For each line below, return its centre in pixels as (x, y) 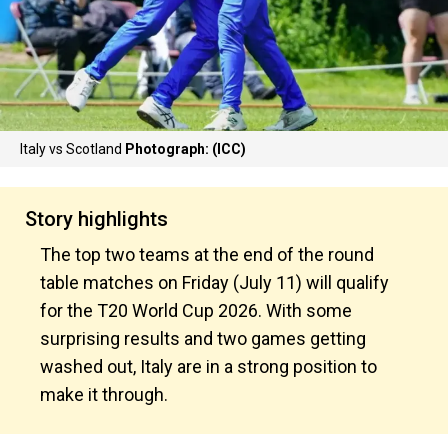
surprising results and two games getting (203, 338)
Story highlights (96, 219)
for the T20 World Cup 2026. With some (196, 310)
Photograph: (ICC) (185, 149)
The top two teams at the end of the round (207, 254)
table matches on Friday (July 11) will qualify (214, 282)
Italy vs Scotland (72, 149)
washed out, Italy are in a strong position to (208, 366)
